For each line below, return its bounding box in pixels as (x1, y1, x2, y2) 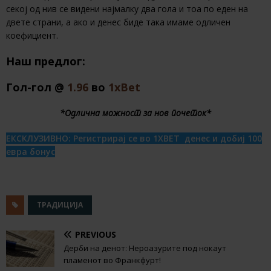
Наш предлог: (6, 54, 85, 69)
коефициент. (6, 30, 58, 42)
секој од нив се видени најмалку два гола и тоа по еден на (6, 3, 248, 15)
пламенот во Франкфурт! (64, 255, 161, 266)
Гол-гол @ (6, 80, 67, 95)
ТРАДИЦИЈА (37, 200, 83, 211)
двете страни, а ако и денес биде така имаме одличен (6, 16, 230, 28)
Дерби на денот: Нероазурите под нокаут (64, 243, 226, 254)
